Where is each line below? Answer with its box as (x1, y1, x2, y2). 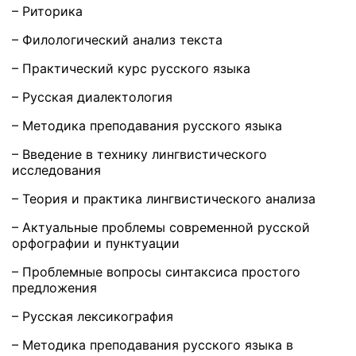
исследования (12, 162, 101, 179)
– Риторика (12, 3, 83, 20)
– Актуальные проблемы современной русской (12, 219, 310, 236)
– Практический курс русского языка (12, 60, 250, 77)
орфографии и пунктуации (12, 235, 180, 252)
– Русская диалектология (12, 89, 172, 106)
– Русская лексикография (12, 308, 173, 325)
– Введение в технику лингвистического (12, 146, 267, 163)
